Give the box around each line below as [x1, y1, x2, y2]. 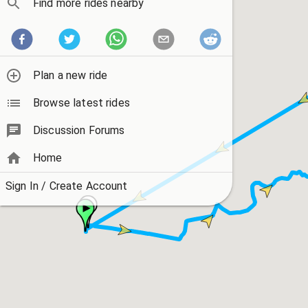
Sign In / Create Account [5, 179, 128, 193]
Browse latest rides [33, 96, 130, 110]
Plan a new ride [33, 69, 108, 82]
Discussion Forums [33, 124, 125, 137]
